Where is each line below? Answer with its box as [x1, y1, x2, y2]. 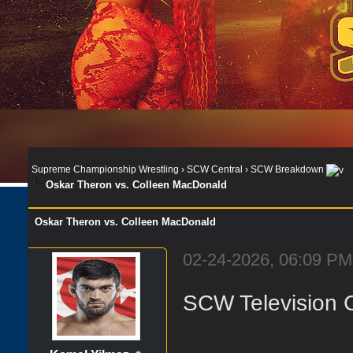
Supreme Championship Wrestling [32, 164, 179, 175]
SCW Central [187, 164, 243, 175]
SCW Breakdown [251, 164, 324, 175]
